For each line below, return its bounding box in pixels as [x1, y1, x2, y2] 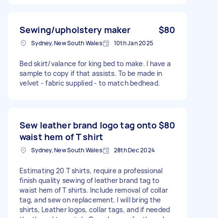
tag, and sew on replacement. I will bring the [19, 195, 161, 204]
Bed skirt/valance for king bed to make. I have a [19, 58, 171, 68]
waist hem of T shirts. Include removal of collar [19, 185, 168, 195]
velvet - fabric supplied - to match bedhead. [19, 78, 160, 88]
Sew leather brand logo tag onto [19, 119, 157, 131]
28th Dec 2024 [113, 145, 155, 154]
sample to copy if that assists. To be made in [19, 68, 163, 78]
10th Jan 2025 [113, 38, 153, 47]
